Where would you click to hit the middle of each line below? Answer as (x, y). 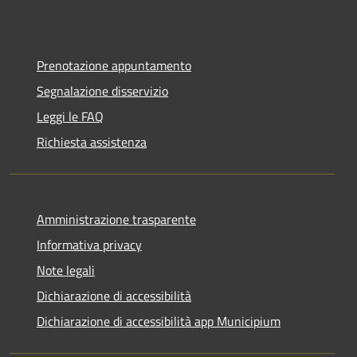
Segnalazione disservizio (102, 90)
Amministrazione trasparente (116, 219)
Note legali (66, 270)
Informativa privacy (89, 244)
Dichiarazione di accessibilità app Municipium (159, 321)
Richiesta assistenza (92, 141)
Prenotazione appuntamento (114, 65)
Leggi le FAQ (70, 116)
